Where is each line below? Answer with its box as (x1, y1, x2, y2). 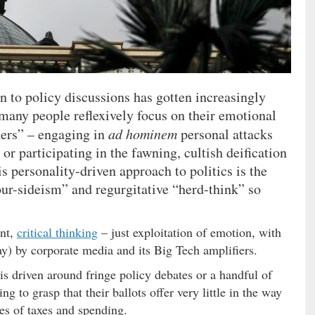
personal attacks (177, 124, 273, 144)
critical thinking (17, 224, 98, 241)
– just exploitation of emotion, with (98, 224, 281, 241)
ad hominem (108, 124, 177, 143)
